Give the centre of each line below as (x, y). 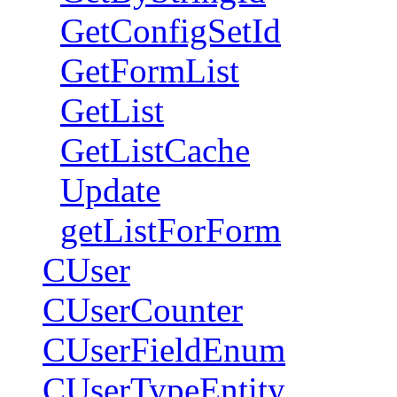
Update (110, 190)
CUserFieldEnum (164, 350)
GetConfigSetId (171, 31)
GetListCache (155, 150)
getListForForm (171, 230)
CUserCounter (143, 310)
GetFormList (150, 70)
